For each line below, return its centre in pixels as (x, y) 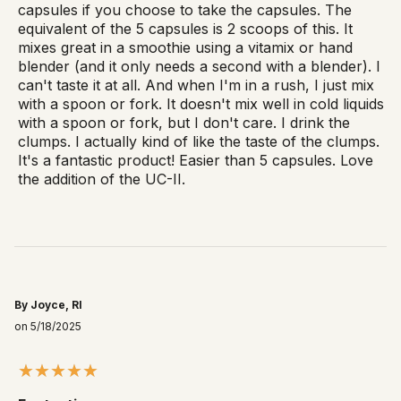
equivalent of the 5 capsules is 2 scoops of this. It (185, 29)
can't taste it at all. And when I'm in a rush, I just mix (196, 85)
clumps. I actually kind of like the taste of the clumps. (199, 142)
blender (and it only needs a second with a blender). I (199, 67)
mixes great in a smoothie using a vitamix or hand (185, 48)
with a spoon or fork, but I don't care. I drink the (184, 123)
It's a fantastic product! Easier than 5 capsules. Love (196, 161)
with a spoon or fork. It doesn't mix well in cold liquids (201, 104)
